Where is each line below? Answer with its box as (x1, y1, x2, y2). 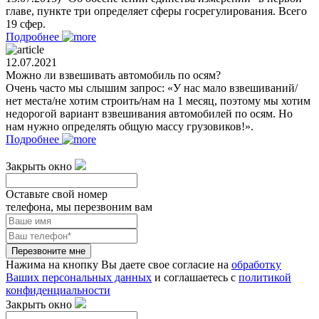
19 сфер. (6, 17, 46, 30)
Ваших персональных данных (6, 271, 152, 283)
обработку (231, 258, 281, 271)
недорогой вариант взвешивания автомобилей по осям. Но (6, 107, 293, 120)
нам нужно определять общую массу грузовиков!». (6, 120, 253, 132)
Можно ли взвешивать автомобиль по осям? (6, 68, 221, 81)
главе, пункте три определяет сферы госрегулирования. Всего (6, 4, 307, 17)
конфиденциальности (6, 283, 110, 296)
